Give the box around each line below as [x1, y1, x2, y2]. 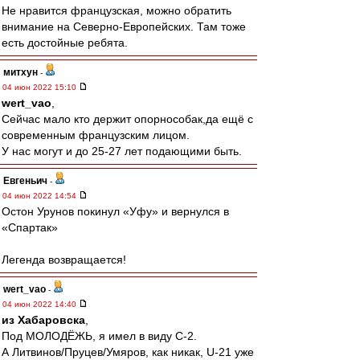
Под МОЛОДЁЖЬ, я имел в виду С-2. [2, 329, 197, 342]
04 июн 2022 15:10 [2, 83, 79, 92]
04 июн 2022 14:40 [2, 300, 79, 309]
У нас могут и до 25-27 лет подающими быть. [2, 145, 242, 157]
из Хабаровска [2, 313, 85, 326]
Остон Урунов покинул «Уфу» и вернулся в [2, 205, 229, 218]
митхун [3, 67, 38, 78]
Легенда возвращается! [2, 253, 126, 266]
